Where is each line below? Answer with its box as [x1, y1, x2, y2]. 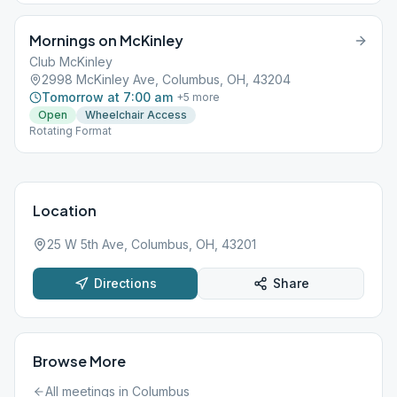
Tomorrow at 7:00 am [42, 90, 173, 105]
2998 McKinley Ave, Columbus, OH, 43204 [42, 72, 291, 87]
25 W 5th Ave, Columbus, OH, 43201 [47, 237, 256, 252]
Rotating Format [29, 124, 112, 137]
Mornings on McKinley [29, 31, 183, 50]
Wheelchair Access [85, 108, 187, 121]
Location [33, 201, 97, 220]
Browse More [33, 352, 126, 370]
